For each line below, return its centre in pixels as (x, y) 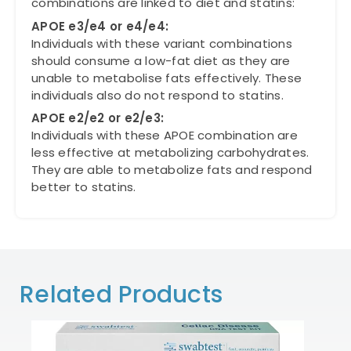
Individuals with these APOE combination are (165, 136)
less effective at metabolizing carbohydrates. (170, 153)
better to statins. (84, 187)
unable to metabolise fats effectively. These (166, 78)
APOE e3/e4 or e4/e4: (100, 26)
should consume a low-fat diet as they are (161, 60)
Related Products (121, 294)
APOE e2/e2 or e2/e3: (98, 118)
